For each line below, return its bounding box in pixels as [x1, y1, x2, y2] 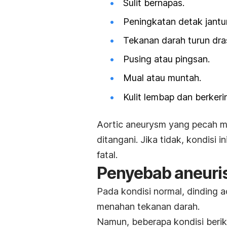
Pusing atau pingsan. [123, 54, 210, 65]
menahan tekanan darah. [97, 201, 200, 212]
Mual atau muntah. [123, 72, 201, 84]
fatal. [97, 149, 118, 160]
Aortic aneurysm [97, 119, 166, 130]
